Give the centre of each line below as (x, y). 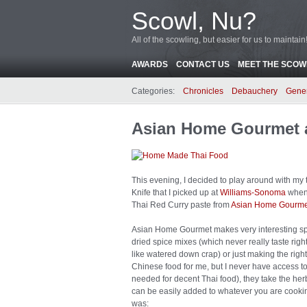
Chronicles (203, 91)
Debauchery (255, 91)
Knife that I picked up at (176, 193)
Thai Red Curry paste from (181, 205)
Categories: (153, 91)
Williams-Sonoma (253, 193)
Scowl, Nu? (194, 21)
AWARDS (150, 64)
